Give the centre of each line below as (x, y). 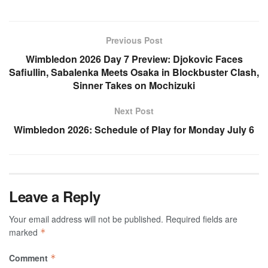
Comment (30, 258)
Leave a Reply (55, 197)
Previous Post (134, 40)
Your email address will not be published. (86, 219)
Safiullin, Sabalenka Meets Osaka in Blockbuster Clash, (134, 72)
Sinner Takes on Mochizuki (134, 86)
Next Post (134, 111)
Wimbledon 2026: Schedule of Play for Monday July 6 (134, 130)
